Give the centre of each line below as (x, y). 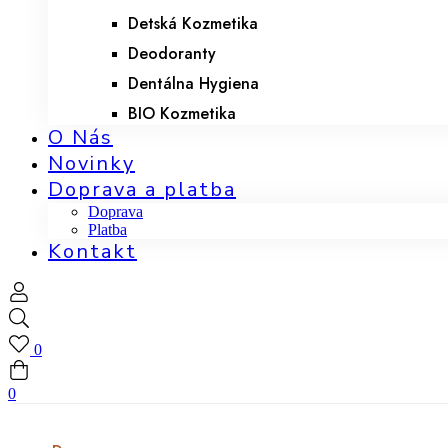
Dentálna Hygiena (193, 83)
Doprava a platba (142, 189)
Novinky (91, 163)
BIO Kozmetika (182, 113)
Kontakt (92, 251)
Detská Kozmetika (193, 23)
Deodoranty (172, 53)
